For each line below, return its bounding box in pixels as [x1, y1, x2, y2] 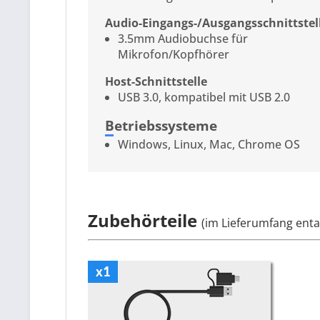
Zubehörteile [88, 209, 201, 233]
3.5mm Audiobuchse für [118, 30, 249, 46]
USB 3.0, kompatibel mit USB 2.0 [118, 89, 291, 105]
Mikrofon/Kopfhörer [118, 46, 230, 62]
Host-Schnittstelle [105, 73, 207, 89]
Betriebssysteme [105, 116, 217, 134]
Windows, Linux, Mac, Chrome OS [118, 136, 301, 152]
